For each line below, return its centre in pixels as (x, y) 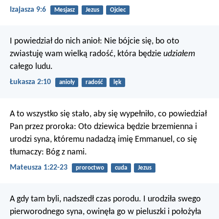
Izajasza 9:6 (28, 10)
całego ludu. (31, 67)
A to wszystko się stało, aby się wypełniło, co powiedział (108, 114)
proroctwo (90, 168)
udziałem (179, 54)
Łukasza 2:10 (30, 82)
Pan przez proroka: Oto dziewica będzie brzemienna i (103, 127)
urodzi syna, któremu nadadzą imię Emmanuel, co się (103, 139)
